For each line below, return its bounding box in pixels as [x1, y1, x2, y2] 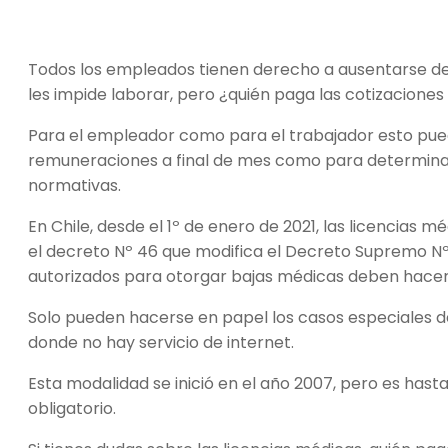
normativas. [28, 173, 129, 197]
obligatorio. [28, 396, 120, 420]
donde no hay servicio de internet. [28, 330, 302, 354]
